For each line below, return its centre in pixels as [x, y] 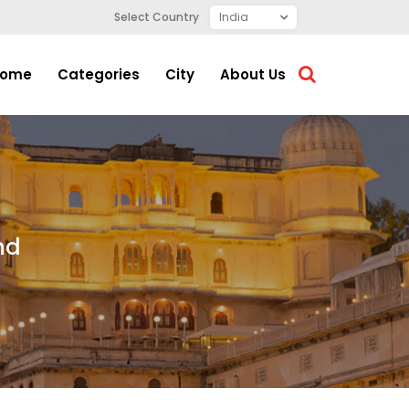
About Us [253, 74]
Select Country [157, 17]
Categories [99, 74]
